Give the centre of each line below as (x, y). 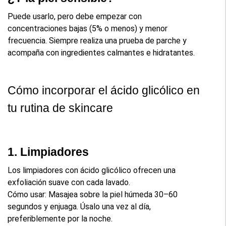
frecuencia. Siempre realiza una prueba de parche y (97, 40)
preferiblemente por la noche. (60, 218)
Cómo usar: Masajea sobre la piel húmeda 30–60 (93, 194)
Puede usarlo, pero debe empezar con (75, 16)
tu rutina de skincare (61, 108)
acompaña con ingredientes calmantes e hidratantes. (101, 52)
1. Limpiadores (48, 152)
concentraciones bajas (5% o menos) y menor (88, 28)
